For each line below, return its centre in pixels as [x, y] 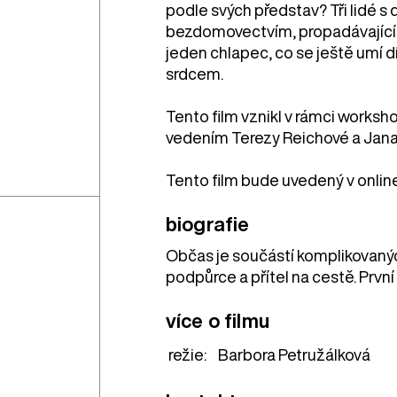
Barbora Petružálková [294, 354]
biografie [207, 224]
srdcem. [194, 73]
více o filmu [217, 320]
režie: [187, 354]
